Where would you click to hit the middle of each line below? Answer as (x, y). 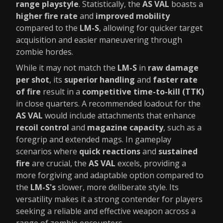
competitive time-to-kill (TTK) (143, 92)
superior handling (100, 80)
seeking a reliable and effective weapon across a (106, 211)
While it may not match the (67, 68)
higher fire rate (47, 16)
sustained (178, 151)
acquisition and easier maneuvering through (99, 40)
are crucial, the (59, 163)
